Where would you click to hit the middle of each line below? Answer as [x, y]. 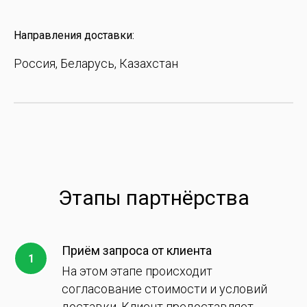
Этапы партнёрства [153, 198]
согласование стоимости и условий [164, 289]
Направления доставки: [74, 35]
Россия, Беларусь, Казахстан [96, 63]
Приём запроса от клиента [137, 250]
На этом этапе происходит [137, 271]
